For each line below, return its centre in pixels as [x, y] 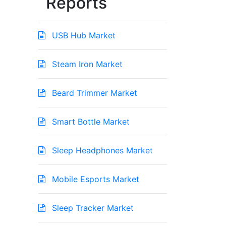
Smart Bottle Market [90, 122]
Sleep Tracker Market [92, 208]
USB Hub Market [82, 36]
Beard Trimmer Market [93, 93]
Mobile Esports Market [94, 179]
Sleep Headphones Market [101, 151]
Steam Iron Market [86, 64]
